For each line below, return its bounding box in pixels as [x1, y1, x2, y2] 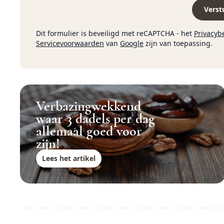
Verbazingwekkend [36, 99, 141, 113]
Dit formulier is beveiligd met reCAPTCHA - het [36, 28, 194, 38]
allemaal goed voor [36, 124, 142, 138]
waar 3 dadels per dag [36, 111, 155, 126]
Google [120, 38, 143, 48]
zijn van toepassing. [143, 38, 212, 48]
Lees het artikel [42, 153, 95, 163]
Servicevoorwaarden [36, 38, 104, 48]
